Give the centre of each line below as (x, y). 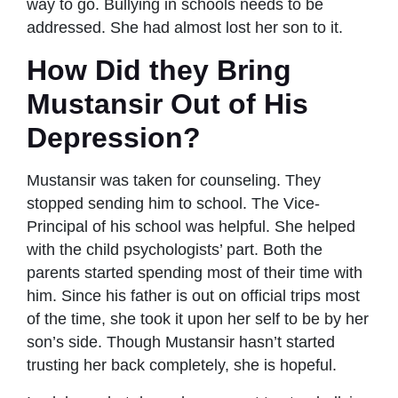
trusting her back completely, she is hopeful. (182, 365)
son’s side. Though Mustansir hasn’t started (181, 342)
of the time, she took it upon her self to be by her (198, 318)
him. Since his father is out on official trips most (193, 295)
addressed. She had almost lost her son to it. (185, 27)
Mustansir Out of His (167, 103)
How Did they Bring (159, 70)
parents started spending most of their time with (195, 272)
